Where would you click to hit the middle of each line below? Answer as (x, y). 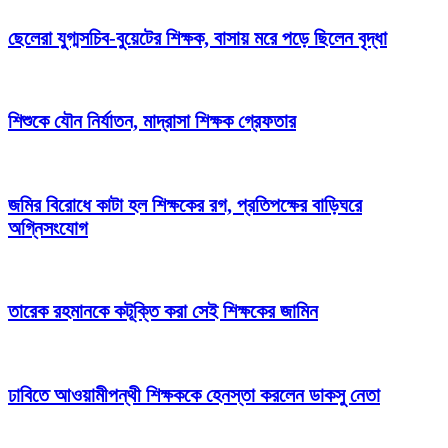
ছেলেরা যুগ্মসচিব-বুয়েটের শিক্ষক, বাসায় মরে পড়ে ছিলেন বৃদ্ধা (197, 37)
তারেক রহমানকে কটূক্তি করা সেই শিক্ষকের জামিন (163, 311)
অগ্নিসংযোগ (48, 227)
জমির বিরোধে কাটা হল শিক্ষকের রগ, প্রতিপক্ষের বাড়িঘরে (185, 204)
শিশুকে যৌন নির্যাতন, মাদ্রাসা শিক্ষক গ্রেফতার (152, 121)
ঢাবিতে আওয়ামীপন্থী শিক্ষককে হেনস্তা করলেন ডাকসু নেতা (194, 394)
